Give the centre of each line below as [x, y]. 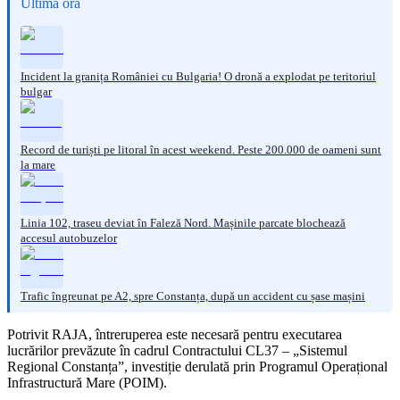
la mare [38, 164]
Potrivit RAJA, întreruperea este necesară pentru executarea [175, 334]
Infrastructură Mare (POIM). [87, 382]
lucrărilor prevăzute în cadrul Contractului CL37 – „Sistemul [177, 350]
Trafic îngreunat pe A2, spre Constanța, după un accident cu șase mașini [193, 296]
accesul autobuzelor [69, 237]
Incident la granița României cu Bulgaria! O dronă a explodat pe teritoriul [198, 76]
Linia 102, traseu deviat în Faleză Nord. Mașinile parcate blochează [183, 222]
